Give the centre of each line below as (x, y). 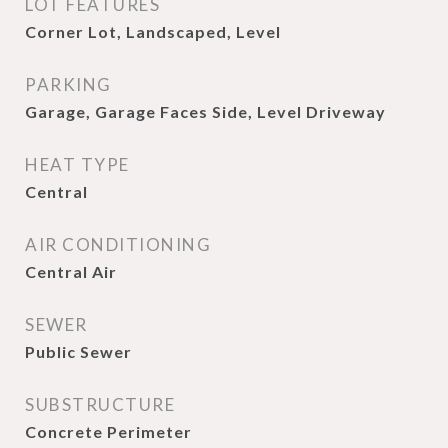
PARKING (68, 84)
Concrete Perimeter (108, 431)
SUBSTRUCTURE (100, 404)
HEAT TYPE (77, 164)
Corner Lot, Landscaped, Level (153, 31)
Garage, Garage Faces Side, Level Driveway (205, 111)
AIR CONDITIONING (118, 244)
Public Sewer (78, 351)
